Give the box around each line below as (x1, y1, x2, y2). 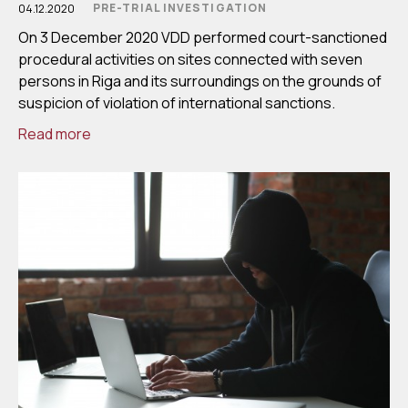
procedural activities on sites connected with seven (18, 49, 362, 70)
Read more (18, 124, 91, 145)
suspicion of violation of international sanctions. (18, 93, 335, 114)
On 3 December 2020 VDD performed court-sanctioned (18, 27, 387, 48)
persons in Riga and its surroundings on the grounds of (18, 71, 382, 92)
